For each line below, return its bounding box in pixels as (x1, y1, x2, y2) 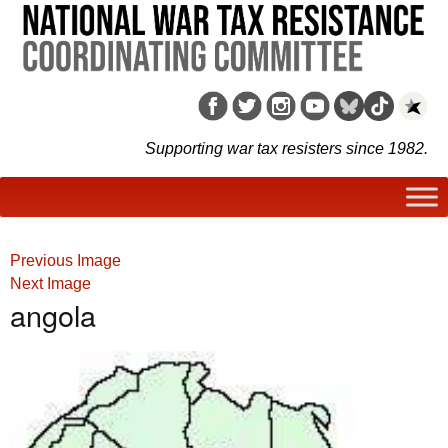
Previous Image (10, 251, 121, 269)
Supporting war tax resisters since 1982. (145, 139, 428, 157)
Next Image (10, 274, 91, 292)
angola (10, 293, 96, 335)
